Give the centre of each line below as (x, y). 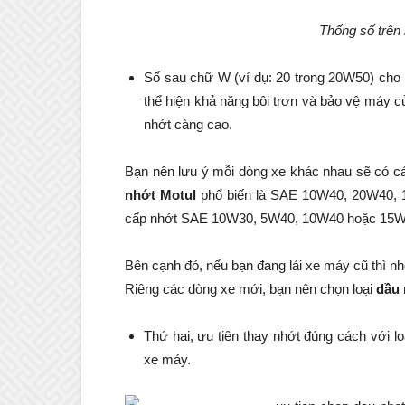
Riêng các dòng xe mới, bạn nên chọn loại (250, 289)
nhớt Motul (160, 195)
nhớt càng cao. (188, 125)
